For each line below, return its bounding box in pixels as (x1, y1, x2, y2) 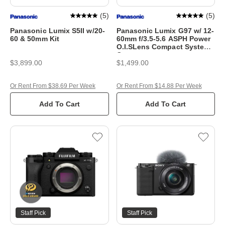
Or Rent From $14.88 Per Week (116, 82, 202, 89)
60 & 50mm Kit (10, 35, 59, 43)
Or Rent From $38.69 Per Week (10, 82, 95, 89)
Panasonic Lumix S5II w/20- (10, 27, 105, 35)
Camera (116, 51, 142, 59)
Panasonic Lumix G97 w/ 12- (116, 27, 214, 35)
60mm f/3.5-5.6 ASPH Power (116, 35, 211, 43)
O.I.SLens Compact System (116, 43, 210, 51)
